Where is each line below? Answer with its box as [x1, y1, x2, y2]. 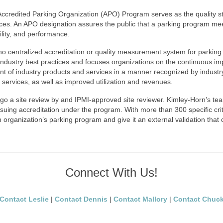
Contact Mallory [113, 195, 167, 203]
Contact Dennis [54, 195, 108, 203]
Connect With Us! [65, 166, 158, 180]
